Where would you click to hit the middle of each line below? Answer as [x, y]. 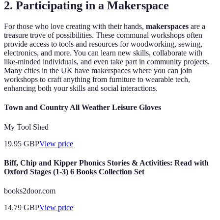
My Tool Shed [26, 127]
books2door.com [30, 191]
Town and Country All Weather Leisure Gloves [82, 108]
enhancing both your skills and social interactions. [81, 88]
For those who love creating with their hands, [75, 27]
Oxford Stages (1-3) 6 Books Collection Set [74, 171]
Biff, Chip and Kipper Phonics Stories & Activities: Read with [106, 163]
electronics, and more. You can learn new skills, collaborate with [103, 53]
